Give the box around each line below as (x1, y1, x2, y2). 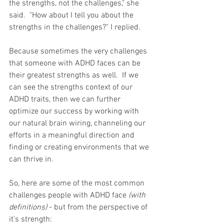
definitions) (9, 202, 47, 212)
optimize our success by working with (9, 106, 141, 116)
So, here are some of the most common (9, 178, 146, 188)
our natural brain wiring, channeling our (9, 118, 147, 128)
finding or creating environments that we (9, 142, 151, 152)
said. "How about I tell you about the (9, 10, 135, 20)
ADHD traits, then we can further (9, 94, 122, 104)
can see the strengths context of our (9, 82, 134, 92)
